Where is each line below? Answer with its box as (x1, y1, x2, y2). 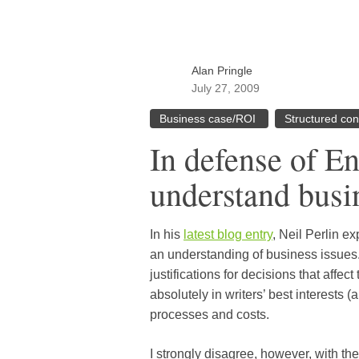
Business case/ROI (159, 112, 259, 126)
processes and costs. (150, 308, 269, 322)
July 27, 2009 (192, 82, 260, 95)
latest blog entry (184, 228, 272, 242)
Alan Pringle (192, 64, 252, 78)
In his (150, 228, 184, 242)
